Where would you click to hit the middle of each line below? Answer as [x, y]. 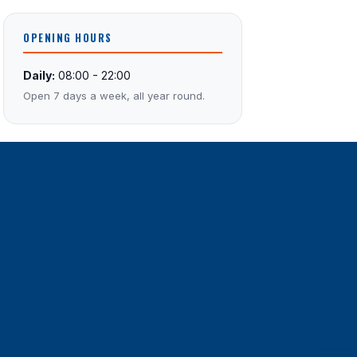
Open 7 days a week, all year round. [114, 96]
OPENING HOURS [68, 38]
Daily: [39, 75]
